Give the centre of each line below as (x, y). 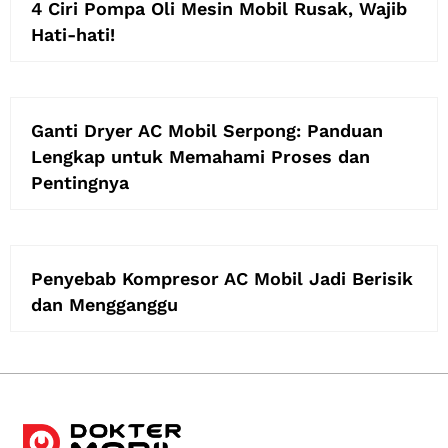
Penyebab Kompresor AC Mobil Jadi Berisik (222, 278)
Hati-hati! (73, 34)
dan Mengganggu (104, 304)
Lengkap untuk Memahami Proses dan (200, 156)
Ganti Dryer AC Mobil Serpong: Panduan (207, 130)
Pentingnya (80, 182)
